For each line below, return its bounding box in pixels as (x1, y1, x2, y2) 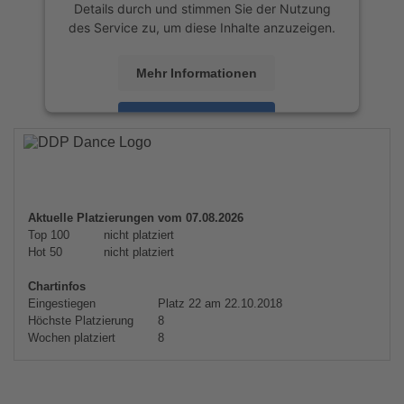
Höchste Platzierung (28, 314, 133, 327)
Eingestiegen (28, 297, 96, 310)
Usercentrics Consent (176, 144, 303, 161)
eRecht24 (246, 163, 304, 179)
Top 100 (28, 228, 69, 242)
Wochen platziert (28, 331, 115, 344)
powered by (101, 144, 177, 161)
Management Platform (100, 163, 232, 179)
